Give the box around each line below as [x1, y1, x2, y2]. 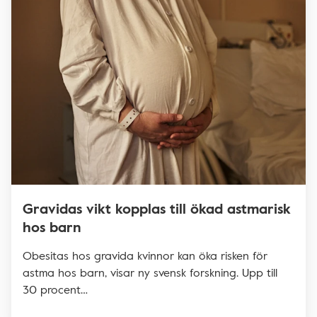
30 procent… [23, 280, 88, 298]
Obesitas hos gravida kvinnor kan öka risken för [23, 246, 267, 264]
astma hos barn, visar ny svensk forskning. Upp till [23, 263, 277, 281]
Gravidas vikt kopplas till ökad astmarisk [23, 197, 291, 219]
